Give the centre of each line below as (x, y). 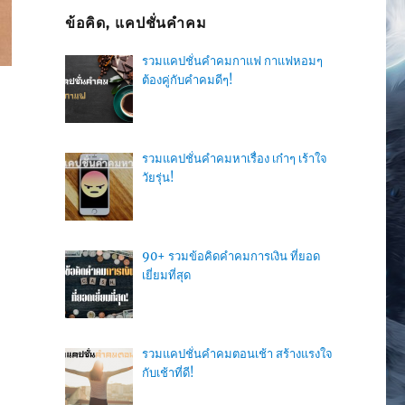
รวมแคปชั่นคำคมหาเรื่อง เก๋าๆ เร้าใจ (234, 159)
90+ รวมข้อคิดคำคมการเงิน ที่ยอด (231, 257)
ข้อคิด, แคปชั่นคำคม (136, 23)
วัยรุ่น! (158, 178)
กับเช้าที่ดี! (168, 373)
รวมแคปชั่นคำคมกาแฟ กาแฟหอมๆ (232, 61)
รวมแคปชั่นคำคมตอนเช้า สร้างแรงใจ (237, 354)
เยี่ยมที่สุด (166, 276)
